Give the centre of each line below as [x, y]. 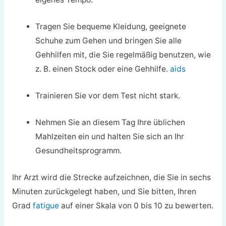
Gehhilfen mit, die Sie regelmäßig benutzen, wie [123, 55]
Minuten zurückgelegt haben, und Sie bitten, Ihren [104, 191]
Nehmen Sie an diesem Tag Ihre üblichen [110, 122]
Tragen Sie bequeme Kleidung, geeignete [111, 27]
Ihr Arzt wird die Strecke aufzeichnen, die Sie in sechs [111, 177]
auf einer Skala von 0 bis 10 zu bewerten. [136, 205]
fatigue [46, 205]
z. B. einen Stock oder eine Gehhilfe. [103, 69]
